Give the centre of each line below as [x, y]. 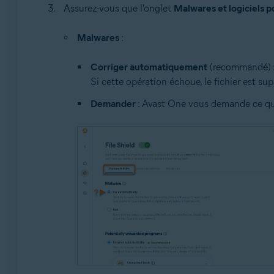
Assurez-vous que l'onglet [118, 9]
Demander [113, 104]
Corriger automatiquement [149, 67]
